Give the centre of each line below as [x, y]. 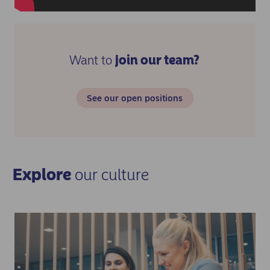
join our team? [157, 60]
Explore [42, 174]
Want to [92, 60]
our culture [110, 174]
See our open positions [135, 98]
